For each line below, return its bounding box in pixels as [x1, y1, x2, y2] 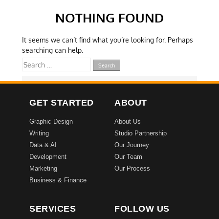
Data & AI [29, 141, 57, 149]
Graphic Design [29, 118, 73, 125]
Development [29, 153, 66, 160]
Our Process [114, 165, 150, 172]
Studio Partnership [114, 130, 167, 137]
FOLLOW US [114, 204, 170, 214]
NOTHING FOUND [55, 9, 164, 25]
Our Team [114, 153, 142, 160]
